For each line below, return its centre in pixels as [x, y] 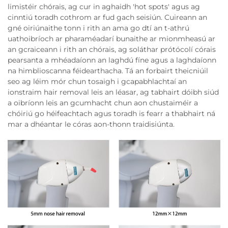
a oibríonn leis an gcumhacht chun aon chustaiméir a [103, 103]
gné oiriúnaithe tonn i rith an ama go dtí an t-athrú [98, 28]
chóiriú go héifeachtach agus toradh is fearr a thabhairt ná [111, 113]
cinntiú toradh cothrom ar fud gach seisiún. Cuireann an [107, 17]
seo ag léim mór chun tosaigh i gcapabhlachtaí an [97, 81]
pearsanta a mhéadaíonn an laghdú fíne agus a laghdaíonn [112, 60]
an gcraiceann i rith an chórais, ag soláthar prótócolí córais [112, 49]
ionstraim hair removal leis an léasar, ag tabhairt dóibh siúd [113, 92]
